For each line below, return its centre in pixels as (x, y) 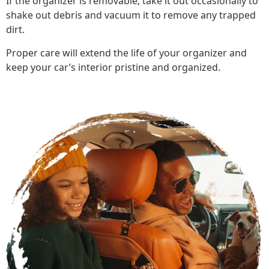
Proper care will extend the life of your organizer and (126, 53)
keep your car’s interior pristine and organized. (113, 68)
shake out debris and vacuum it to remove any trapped (131, 15)
